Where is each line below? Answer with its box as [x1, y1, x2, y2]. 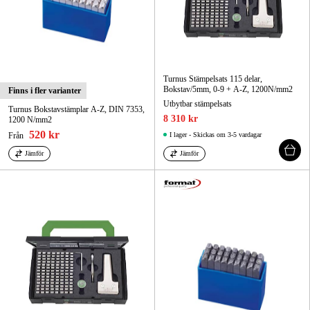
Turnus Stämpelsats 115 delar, [163, 73, 262, 84]
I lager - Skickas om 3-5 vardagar [170, 130, 262, 138]
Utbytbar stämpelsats [163, 98, 232, 109]
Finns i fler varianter [8, 85, 81, 95]
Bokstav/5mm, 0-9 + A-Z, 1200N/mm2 [163, 84, 293, 94]
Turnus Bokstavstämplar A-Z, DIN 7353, [8, 104, 145, 114]
